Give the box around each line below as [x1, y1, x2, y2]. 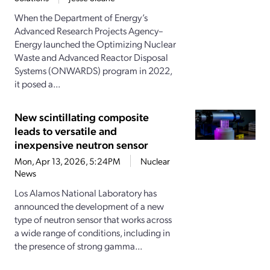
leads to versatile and [14, 124, 117, 138]
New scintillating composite [14, 110, 149, 124]
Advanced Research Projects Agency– [14, 24, 163, 37]
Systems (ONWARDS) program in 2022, [14, 64, 172, 77]
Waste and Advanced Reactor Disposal [14, 51, 168, 64]
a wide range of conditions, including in [14, 226, 170, 239]
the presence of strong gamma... [14, 239, 142, 253]
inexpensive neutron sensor [14, 137, 148, 152]
